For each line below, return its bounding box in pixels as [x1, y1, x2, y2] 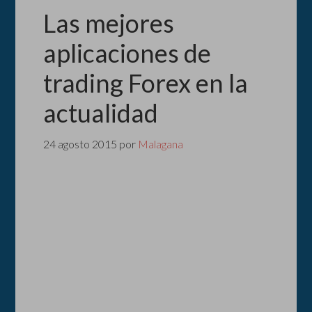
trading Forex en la [43, 68, 249, 98]
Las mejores [43, 8, 175, 38]
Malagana [138, 137, 184, 150]
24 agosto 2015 [43, 137, 118, 150]
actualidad [43, 97, 159, 128]
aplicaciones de [43, 38, 212, 68]
